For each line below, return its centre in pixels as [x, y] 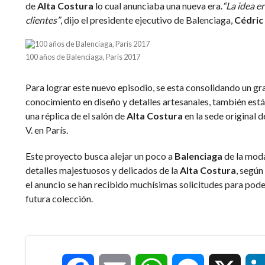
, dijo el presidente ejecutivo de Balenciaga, [147, 20]
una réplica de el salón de [76, 116]
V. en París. [46, 130]
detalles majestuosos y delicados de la [102, 170]
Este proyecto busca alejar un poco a [100, 156]
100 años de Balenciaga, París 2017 [83, 57]
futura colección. [59, 198]
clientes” [43, 20]
